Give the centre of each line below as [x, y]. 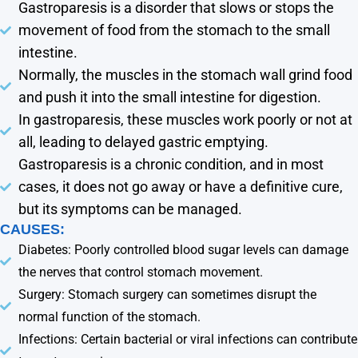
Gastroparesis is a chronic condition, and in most [171, 164]
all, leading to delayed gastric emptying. [143, 141]
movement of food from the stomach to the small [174, 30]
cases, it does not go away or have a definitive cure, [180, 186]
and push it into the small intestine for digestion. [169, 97]
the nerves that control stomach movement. [140, 272]
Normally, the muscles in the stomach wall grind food [185, 74]
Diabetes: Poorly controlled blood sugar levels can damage [183, 249]
